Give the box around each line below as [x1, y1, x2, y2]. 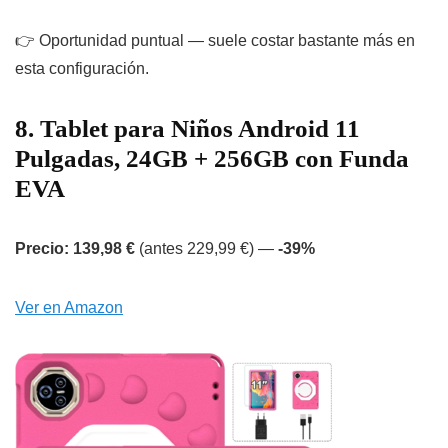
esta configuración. [15, 60, 149, 78]
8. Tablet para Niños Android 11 [15, 115, 360, 143]
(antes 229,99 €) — [135, 240, 278, 258]
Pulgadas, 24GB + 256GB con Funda [15, 145, 409, 173]
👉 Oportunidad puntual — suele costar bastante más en [15, 32, 415, 50]
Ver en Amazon [15, 299, 123, 317]
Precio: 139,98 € [15, 240, 135, 258]
